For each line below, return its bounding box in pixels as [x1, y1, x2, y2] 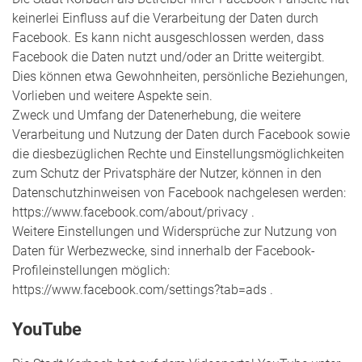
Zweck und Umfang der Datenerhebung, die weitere [12, 107, 301, 123]
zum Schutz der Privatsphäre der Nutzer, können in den [12, 165, 322, 181]
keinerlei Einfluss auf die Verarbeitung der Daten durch [12, 10, 318, 26]
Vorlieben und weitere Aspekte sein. [12, 87, 213, 103]
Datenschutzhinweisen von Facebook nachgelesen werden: [12, 184, 349, 200]
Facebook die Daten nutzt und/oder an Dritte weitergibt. [12, 48, 325, 65]
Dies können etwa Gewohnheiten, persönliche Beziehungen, [12, 68, 347, 84]
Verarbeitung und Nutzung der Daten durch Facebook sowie [12, 126, 350, 142]
